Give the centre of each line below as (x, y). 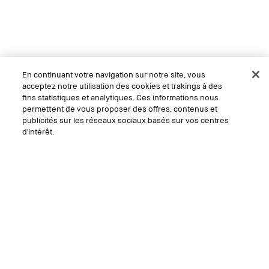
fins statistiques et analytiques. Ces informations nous (121, 97)
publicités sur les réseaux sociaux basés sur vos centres (126, 120)
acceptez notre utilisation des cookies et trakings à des (122, 86)
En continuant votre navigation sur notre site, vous (114, 74)
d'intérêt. (38, 131)
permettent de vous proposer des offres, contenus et (120, 109)
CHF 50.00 (34, 254)
